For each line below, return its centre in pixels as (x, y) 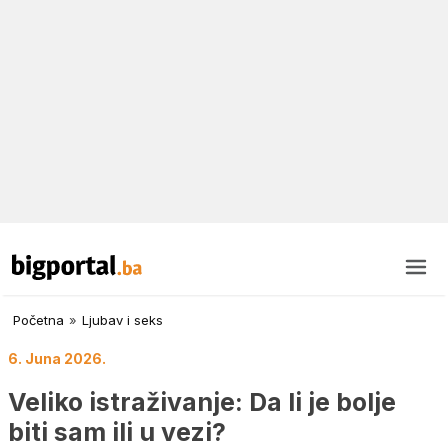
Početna (38, 320)
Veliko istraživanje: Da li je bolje (202, 401)
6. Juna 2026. (57, 359)
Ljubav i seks (122, 320)
